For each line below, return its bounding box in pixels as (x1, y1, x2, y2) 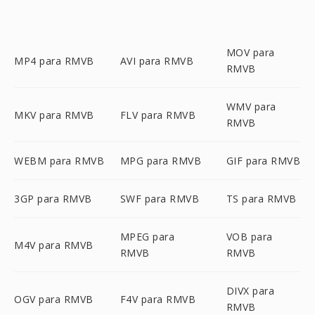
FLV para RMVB (120, 108, 196, 122)
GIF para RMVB (226, 154, 301, 167)
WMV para (226, 100, 276, 113)
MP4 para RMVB (14, 53, 94, 67)
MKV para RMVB (14, 108, 94, 122)
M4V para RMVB (14, 238, 94, 252)
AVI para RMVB (120, 53, 194, 67)
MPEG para (120, 230, 175, 243)
